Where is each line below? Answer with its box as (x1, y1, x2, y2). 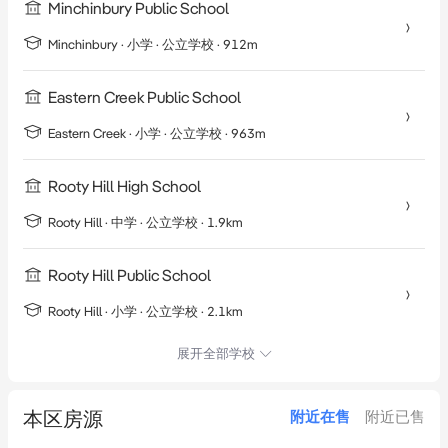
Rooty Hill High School (48, 177, 201, 197)
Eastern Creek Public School (48, 88, 241, 108)
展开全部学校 (176, 346, 255, 362)
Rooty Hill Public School (48, 266, 211, 286)
